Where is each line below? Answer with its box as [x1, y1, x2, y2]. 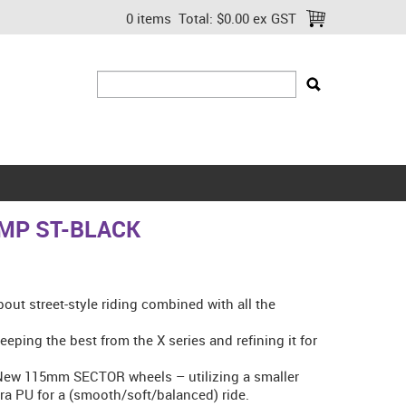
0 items [126, 9, 171, 27]
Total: [179, 9, 213, 27]
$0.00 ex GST [217, 9, 296, 27]
